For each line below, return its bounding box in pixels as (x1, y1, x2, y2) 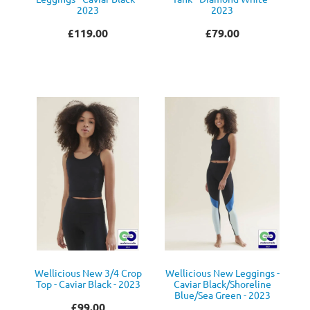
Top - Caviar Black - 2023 (35, 277, 140, 291)
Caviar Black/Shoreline (173, 277, 271, 291)
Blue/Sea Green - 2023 (174, 289, 271, 302)
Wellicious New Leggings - (165, 266, 280, 280)
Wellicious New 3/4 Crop (34, 266, 142, 280)
